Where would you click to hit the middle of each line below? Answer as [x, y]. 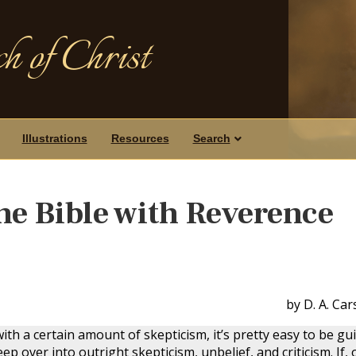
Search [211, 138]
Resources [140, 138]
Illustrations [54, 138]
